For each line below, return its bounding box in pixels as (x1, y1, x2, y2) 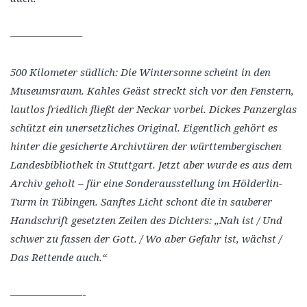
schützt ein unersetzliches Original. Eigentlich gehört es (10, 121, 278, 135)
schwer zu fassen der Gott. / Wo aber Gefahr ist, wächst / (10, 232, 282, 246)
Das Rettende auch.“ (10, 250, 107, 265)
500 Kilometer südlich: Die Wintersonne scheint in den (10, 65, 271, 79)
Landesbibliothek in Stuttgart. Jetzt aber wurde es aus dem (10, 158, 292, 172)
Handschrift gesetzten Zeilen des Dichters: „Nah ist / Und (10, 213, 282, 228)
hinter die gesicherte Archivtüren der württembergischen (10, 139, 282, 153)
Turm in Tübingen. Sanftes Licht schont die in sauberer (10, 195, 272, 209)
